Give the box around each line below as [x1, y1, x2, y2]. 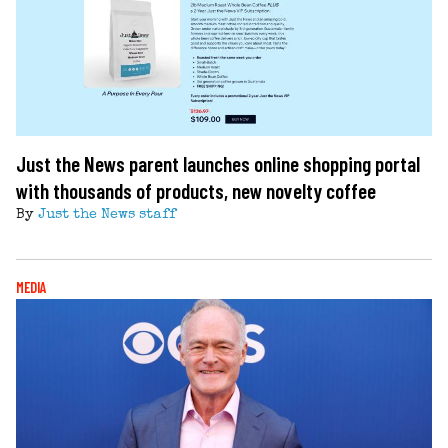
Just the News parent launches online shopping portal [16, 150, 420, 176]
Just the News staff [38, 207, 176, 222]
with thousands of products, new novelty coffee [16, 177, 376, 203]
